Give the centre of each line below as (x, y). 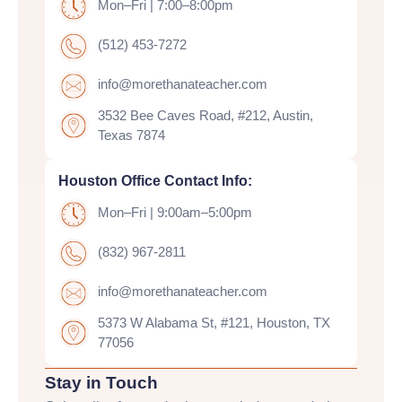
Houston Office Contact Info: (155, 181)
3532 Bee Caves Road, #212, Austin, (205, 115)
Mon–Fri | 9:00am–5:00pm (175, 212)
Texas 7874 (131, 135)
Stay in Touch (101, 383)
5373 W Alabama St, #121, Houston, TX (214, 323)
